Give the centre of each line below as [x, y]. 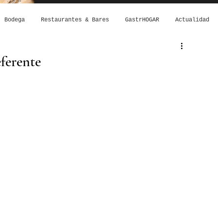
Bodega [14, 20]
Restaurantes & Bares [75, 20]
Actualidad [192, 20]
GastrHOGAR [142, 20]
